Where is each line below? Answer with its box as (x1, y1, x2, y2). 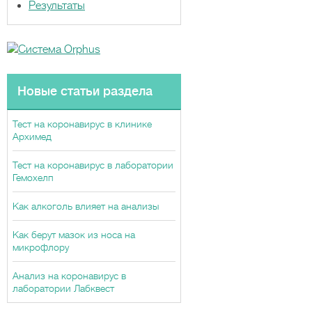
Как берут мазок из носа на (13, 229, 135, 240)
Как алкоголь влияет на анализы (13, 201, 159, 212)
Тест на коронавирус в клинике (13, 118, 152, 130)
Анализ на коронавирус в (13, 270, 126, 281)
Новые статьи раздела (17, 84, 153, 98)
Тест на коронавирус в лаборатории (13, 159, 173, 171)
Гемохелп (13, 172, 54, 183)
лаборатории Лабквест (13, 283, 114, 294)
